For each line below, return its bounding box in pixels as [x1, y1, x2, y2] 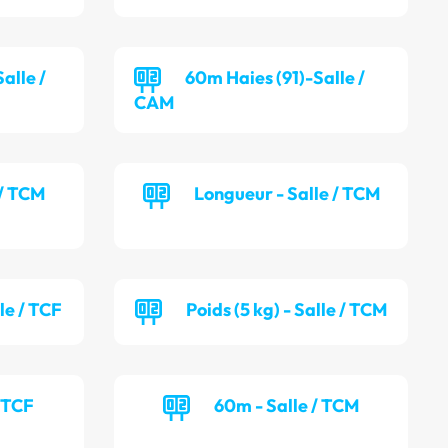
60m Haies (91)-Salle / [185, 66, 366, 90]
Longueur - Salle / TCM [193, 182, 380, 206]
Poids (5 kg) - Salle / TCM [186, 298, 388, 322]
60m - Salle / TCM [214, 394, 360, 418]
